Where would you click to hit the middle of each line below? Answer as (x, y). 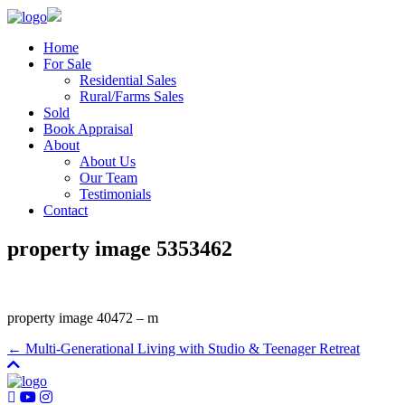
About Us (108, 161)
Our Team (108, 178)
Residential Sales (128, 80)
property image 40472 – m (83, 317)
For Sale (67, 64)
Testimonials (115, 194)
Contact (66, 210)
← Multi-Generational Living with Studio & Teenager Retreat (184, 348)
